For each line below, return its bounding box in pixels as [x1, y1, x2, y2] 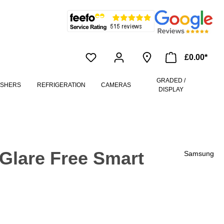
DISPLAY [158, 86, 183, 93]
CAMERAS [100, 81, 131, 89]
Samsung [184, 149, 214, 158]
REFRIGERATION [36, 81, 85, 89]
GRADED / [156, 77, 185, 84]
